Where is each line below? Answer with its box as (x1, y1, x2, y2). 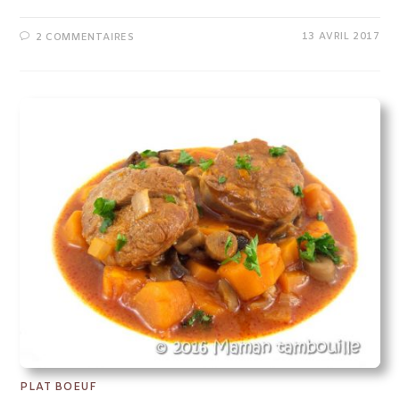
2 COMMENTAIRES (36, 30, 135, 44)
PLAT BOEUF (20, 380, 97, 396)
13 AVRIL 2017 (301, 29, 380, 43)
